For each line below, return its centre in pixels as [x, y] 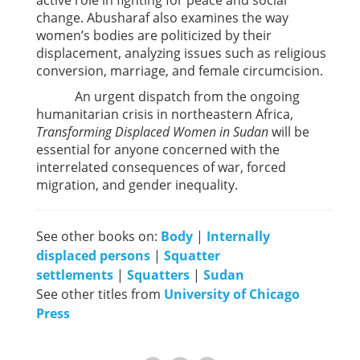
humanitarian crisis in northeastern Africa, [165, 115]
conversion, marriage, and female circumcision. [180, 71]
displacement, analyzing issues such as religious [181, 53]
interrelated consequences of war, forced [161, 168]
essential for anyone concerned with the [158, 150]
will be [289, 132]
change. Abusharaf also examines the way [162, 18]
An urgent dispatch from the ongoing [168, 97]
